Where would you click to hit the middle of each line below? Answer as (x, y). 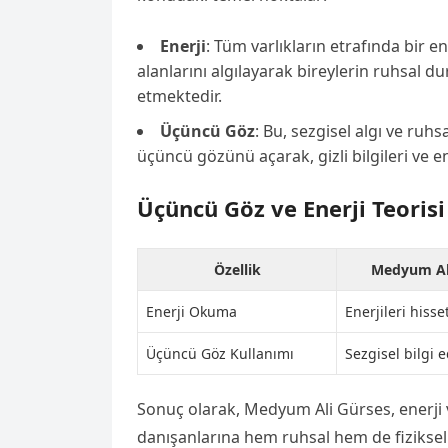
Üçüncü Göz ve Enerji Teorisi (291, 208)
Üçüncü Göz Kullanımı (220, 353)
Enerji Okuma (191, 311)
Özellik (237, 269)
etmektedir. (179, 96)
